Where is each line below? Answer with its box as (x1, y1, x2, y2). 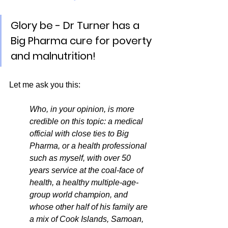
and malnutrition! (11, 48, 96, 63)
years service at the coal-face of (30, 165, 145, 175)
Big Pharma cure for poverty (11, 33, 154, 48)
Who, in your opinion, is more (30, 104, 136, 113)
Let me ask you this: (9, 80, 80, 89)
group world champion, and (30, 190, 130, 199)
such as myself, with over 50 (30, 153, 133, 162)
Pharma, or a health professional (30, 141, 149, 150)
